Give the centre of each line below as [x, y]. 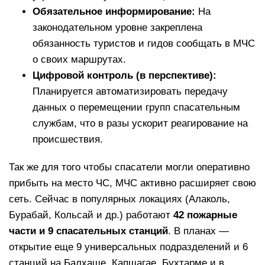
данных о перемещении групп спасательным [136, 107]
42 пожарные [205, 215]
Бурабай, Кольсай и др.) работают [91, 215]
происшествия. [68, 139]
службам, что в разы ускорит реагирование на [140, 123]
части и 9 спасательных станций [88, 231]
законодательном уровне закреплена [117, 27]
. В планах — [198, 231]
